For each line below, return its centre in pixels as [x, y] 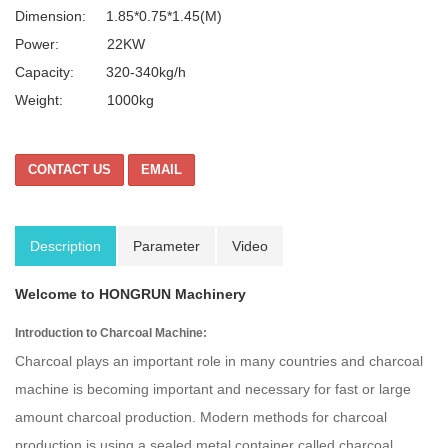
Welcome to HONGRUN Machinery [130, 294]
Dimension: [60, 16]
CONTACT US [69, 169]
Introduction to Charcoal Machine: [111, 333]
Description [65, 246]
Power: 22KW [80, 44]
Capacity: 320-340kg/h [100, 72]
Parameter [166, 246]
